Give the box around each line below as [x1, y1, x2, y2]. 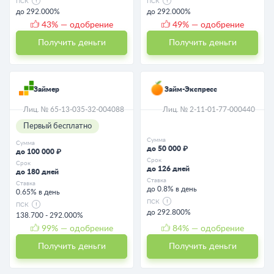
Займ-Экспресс [165, 85, 217, 93]
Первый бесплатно [23, 122, 92, 130]
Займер [34, 85, 59, 93]
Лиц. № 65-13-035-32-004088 [23, 105, 124, 113]
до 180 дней [16, 168, 59, 176]
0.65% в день [16, 188, 60, 196]
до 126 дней [147, 165, 190, 172]
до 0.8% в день [147, 185, 197, 193]
